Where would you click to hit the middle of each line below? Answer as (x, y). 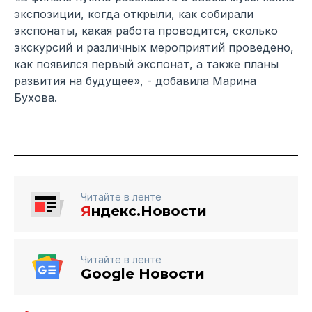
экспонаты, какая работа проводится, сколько (146, 31)
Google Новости (143, 274)
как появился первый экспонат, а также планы (146, 64)
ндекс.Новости (149, 211)
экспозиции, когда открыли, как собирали (134, 14)
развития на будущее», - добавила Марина (135, 81)
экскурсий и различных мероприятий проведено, (154, 48)
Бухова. (36, 98)
